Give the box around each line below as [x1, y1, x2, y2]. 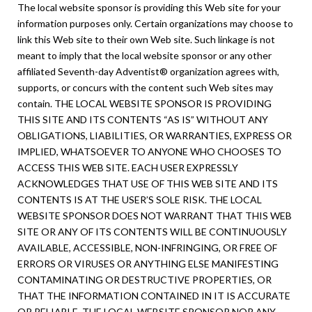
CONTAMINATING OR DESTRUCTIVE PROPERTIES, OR [17, 273, 272, 286]
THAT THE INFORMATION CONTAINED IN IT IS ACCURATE [17, 289, 290, 302]
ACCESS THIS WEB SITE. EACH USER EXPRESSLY [17, 161, 238, 173]
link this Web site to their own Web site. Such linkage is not [17, 33, 275, 45]
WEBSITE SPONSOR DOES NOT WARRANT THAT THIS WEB [17, 209, 292, 221]
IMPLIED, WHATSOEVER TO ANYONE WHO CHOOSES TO [17, 145, 281, 157]
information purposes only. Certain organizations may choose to [17, 17, 293, 29]
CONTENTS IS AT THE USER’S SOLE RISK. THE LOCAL [17, 193, 262, 205]
